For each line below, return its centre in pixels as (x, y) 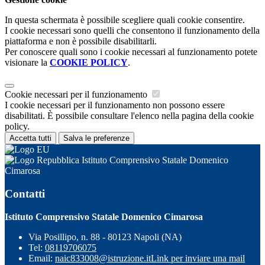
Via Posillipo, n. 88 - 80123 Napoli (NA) (105, 237)
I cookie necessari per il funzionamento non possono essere (115, 105)
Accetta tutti (30, 138)
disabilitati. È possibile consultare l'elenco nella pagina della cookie (129, 116)
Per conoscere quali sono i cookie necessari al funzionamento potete (131, 52)
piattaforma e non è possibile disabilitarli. (81, 41)
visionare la (27, 63)
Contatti (25, 193)
